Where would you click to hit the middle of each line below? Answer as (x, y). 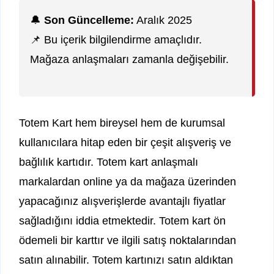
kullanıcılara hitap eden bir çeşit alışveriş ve (125, 143)
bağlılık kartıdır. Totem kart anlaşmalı (109, 162)
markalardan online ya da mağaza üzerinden (128, 182)
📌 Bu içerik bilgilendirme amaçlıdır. (116, 40)
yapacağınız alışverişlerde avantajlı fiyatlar (122, 202)
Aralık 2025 (163, 20)
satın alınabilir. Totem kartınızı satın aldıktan (126, 260)
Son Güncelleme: (89, 20)
